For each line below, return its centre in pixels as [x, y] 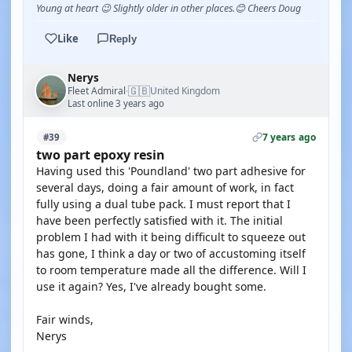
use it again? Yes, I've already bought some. [151, 286]
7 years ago [289, 137]
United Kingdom [185, 91]
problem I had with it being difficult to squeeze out [171, 237]
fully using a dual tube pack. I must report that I [163, 204]
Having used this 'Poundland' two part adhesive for [171, 171]
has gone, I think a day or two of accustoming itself [171, 253]
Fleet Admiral [97, 90]
